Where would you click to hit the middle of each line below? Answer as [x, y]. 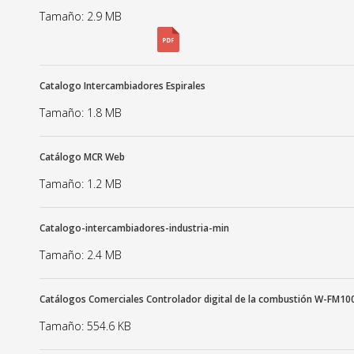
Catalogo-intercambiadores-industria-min [134, 228]
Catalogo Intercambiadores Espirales [122, 86]
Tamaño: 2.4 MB [81, 255]
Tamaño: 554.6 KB [85, 326]
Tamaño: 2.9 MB [81, 16]
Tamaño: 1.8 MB [81, 113]
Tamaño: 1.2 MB [81, 184]
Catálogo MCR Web [82, 157]
